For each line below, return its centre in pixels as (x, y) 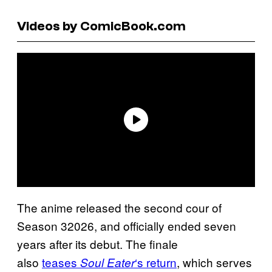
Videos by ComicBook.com (101, 26)
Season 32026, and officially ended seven (127, 225)
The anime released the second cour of (119, 207)
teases (59, 262)
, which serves (214, 262)
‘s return (156, 262)
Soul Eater (106, 262)
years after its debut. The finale (97, 243)
